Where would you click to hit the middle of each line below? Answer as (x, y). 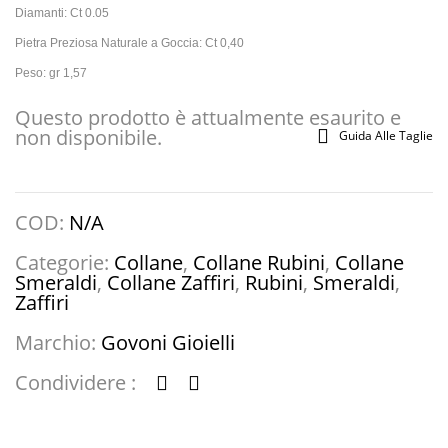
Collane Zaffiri (171, 282)
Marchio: (58, 342)
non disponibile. (88, 137)
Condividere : (75, 382)
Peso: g (35, 72)
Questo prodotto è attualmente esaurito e (208, 117)
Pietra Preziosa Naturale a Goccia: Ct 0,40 (129, 42)
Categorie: (64, 262)
